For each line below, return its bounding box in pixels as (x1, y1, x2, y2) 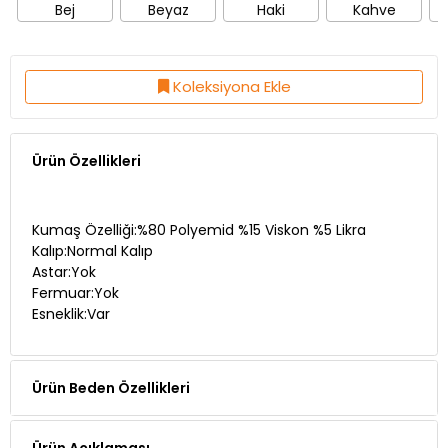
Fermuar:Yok (31, 251, 119, 271)
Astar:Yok (31, 230, 96, 250)
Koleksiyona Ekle (172, 44, 291, 66)
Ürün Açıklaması (32, 406, 150, 427)
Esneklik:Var (31, 272, 110, 292)
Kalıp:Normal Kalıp (31, 209, 153, 229)
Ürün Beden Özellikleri (32, 346, 190, 367)
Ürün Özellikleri (32, 119, 141, 140)
